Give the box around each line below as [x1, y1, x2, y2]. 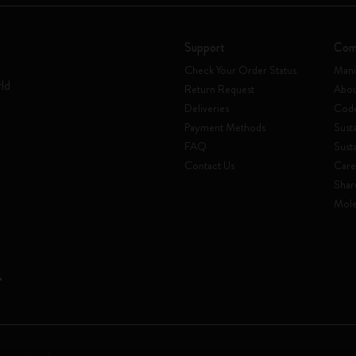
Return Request [184, 81, 254, 97]
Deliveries [184, 100, 229, 116]
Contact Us [184, 157, 234, 173]
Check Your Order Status [184, 62, 296, 78]
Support [184, 38, 225, 56]
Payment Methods [184, 119, 265, 135]
